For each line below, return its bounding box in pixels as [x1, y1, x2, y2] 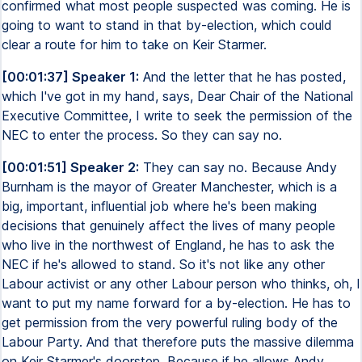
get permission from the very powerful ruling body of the [2, 314, 338, 330]
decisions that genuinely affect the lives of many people [2, 217, 335, 234]
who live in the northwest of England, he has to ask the [2, 237, 335, 253]
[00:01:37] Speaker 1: [2, 69, 139, 85]
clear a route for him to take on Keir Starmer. [2, 36, 267, 53]
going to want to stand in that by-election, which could [2, 17, 332, 33]
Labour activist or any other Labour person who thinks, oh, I [2, 276, 360, 292]
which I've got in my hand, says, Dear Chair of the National [2, 88, 353, 104]
